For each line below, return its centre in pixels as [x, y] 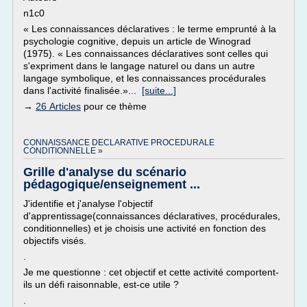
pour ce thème [114, 106]
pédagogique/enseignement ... [112, 184]
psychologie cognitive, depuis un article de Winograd [137, 41]
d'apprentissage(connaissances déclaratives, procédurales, [152, 216]
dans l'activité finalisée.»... [83, 90]
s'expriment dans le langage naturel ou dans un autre [139, 66]
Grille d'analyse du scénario [105, 172]
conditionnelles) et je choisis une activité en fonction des [145, 228]
